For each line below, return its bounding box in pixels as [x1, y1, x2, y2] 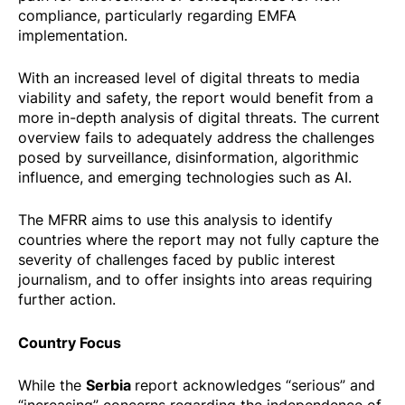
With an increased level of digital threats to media [18, 68, 360, 89]
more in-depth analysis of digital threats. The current [18, 108, 380, 128]
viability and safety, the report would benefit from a [18, 88, 373, 108]
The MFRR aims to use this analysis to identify [18, 210, 333, 231]
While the [18, 374, 86, 395]
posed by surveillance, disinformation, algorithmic [18, 147, 359, 168]
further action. [18, 289, 116, 310]
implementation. [18, 25, 127, 46]
